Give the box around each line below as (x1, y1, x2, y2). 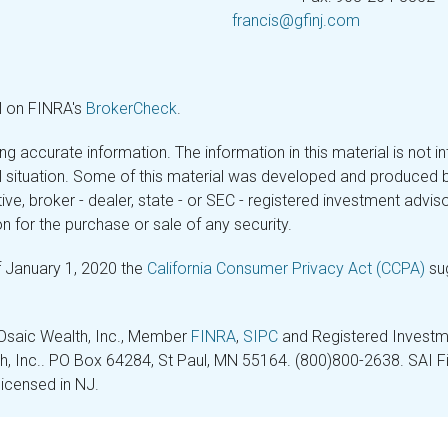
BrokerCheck (86, 99, 177, 118)
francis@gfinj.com (231, 11, 360, 30)
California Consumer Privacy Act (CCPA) (147, 259, 425, 278)
